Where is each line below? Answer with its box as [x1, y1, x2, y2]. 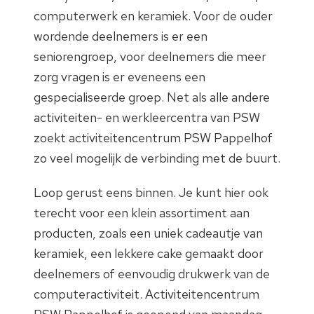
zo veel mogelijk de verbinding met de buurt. [34, 150, 280, 166]
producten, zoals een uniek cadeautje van [34, 225, 263, 241]
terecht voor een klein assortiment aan [34, 205, 250, 221]
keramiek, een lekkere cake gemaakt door [34, 245, 264, 261]
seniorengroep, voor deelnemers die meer [34, 48, 266, 64]
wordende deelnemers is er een [34, 28, 207, 44]
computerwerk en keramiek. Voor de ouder [34, 8, 273, 24]
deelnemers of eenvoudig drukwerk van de [34, 266, 270, 282]
